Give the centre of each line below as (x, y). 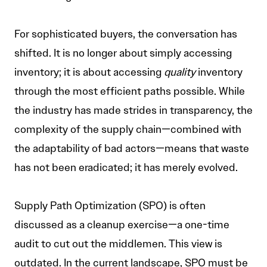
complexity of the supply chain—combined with (128, 130)
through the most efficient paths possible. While (130, 91)
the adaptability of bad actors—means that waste (132, 149)
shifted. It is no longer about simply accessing (123, 53)
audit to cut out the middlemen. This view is (118, 244)
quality (180, 72)
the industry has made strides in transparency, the (133, 111)
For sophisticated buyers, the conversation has (126, 34)
